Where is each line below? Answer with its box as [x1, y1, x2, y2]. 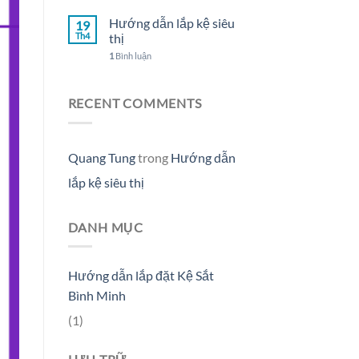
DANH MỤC [67, 219, 143, 235]
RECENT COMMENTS [67, 95, 202, 111]
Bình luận [113, 50, 151, 62]
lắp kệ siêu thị [67, 174, 144, 190]
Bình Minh [67, 288, 126, 304]
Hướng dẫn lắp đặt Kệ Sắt [67, 268, 214, 284]
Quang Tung [67, 149, 135, 165]
